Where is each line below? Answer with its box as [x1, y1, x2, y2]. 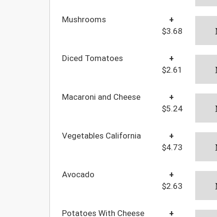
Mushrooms [62, 14, 106, 24]
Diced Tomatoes [62, 53, 123, 63]
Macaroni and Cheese [62, 92, 140, 102]
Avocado [62, 169, 94, 179]
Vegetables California [62, 130, 141, 140]
